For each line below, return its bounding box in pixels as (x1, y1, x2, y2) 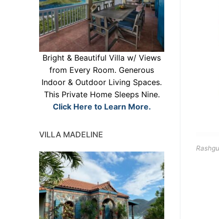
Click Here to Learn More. (52, 101, 151, 111)
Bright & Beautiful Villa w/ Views (43, 52, 161, 63)
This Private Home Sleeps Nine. (44, 89, 160, 99)
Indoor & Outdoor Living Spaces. (42, 77, 162, 87)
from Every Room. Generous (49, 65, 154, 75)
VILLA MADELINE (39, 129, 103, 139)
